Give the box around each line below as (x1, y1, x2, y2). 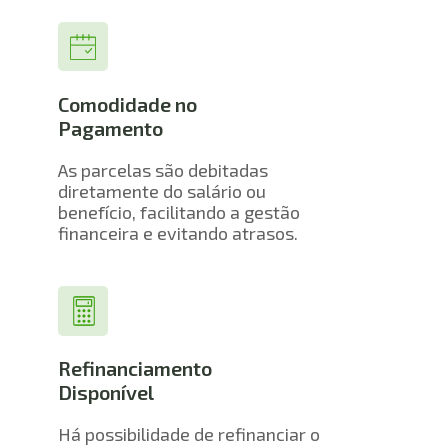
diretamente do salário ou (58, 179, 267, 202)
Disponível (58, 380, 155, 405)
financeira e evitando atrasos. (58, 221, 299, 244)
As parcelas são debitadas (58, 158, 269, 181)
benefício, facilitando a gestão (58, 200, 301, 223)
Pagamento (58, 115, 164, 140)
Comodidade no (58, 91, 198, 116)
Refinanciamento (58, 356, 213, 381)
